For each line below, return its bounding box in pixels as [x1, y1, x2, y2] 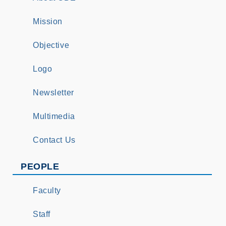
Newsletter [33, 88, 74, 97]
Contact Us [33, 136, 76, 144]
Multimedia [33, 112, 75, 121]
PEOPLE [21, 161, 60, 172]
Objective [33, 41, 70, 49]
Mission [33, 17, 63, 26]
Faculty [33, 186, 62, 195]
